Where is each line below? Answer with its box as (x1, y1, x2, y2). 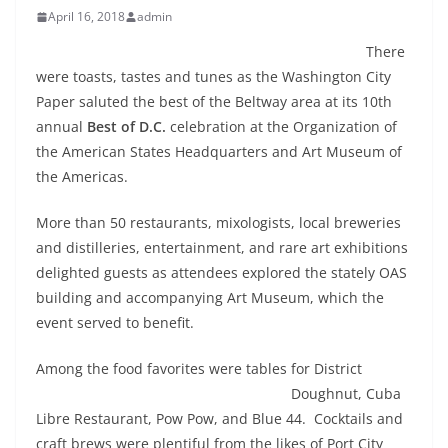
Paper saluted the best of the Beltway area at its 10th (36, 92, 392, 112)
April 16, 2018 (48, 8, 125, 26)
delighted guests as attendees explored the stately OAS (36, 263, 407, 283)
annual (36, 117, 87, 137)
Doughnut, (291, 384, 366, 404)
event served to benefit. (36, 313, 194, 333)
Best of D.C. (87, 117, 166, 137)
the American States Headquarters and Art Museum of (36, 142, 402, 162)
